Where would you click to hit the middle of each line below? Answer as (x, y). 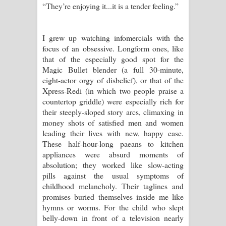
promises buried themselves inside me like (113, 196)
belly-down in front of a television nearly (113, 217)
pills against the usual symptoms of (113, 175)
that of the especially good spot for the (113, 59)
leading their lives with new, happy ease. (113, 133)
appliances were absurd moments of (113, 154)
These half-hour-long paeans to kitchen (113, 143)
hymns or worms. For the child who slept (113, 207)
